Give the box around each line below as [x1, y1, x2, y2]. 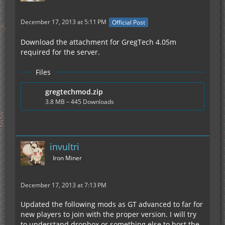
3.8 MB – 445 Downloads [45, 97, 114, 106]
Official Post [112, 18, 145, 27]
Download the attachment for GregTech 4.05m [21, 37, 176, 47]
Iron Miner [53, 154, 82, 163]
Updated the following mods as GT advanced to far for [21, 199, 203, 209]
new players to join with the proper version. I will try [21, 209, 196, 219]
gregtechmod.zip [45, 86, 103, 96]
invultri [50, 140, 79, 153]
